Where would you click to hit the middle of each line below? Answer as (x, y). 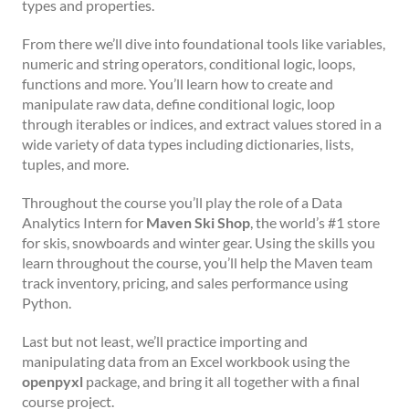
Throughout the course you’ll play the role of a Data (182, 202)
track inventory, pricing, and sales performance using (185, 283)
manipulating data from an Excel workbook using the (186, 361)
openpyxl (52, 381)
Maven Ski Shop (198, 222)
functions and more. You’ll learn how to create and (178, 84)
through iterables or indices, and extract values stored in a (202, 124)
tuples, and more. (75, 164)
